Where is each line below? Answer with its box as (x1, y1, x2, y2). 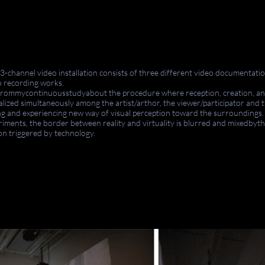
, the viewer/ (160, 98, 203, 108)
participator (203, 98, 244, 108)
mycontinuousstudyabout (15, 88, 107, 98)
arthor (137, 98, 160, 108)
